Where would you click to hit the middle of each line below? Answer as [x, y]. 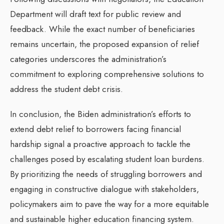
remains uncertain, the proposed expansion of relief [104, 44]
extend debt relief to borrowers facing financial [95, 129]
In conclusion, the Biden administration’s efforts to [100, 114]
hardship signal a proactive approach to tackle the [100, 144]
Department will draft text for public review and [95, 14]
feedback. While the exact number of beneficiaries [102, 29]
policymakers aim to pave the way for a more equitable [109, 204]
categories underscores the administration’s [88, 59]
